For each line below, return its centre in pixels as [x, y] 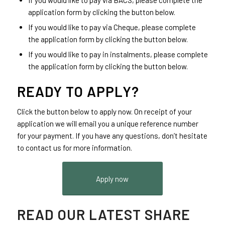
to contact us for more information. [74, 147]
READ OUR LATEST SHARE [103, 214]
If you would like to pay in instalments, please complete [118, 54]
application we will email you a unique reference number [107, 123]
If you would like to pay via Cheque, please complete [112, 27]
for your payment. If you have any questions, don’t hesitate [112, 135]
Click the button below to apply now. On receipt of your [104, 111]
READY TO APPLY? [78, 92]
